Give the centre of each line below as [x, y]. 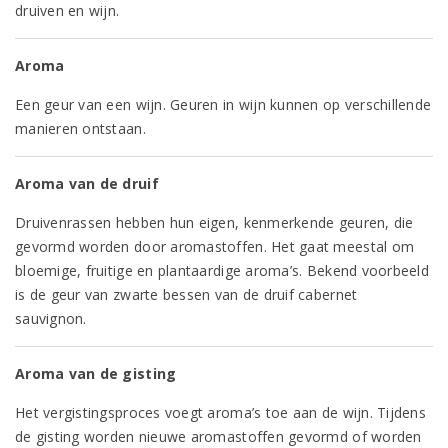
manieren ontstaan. [80, 128]
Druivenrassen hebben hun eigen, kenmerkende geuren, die [214, 222]
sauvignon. [51, 318]
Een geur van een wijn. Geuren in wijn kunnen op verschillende [223, 104]
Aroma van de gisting [96, 373]
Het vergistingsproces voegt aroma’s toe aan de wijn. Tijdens [220, 412]
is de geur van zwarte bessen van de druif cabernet [186, 294]
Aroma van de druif [87, 183]
